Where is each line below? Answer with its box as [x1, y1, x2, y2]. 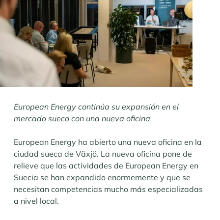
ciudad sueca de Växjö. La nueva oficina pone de [14, 149, 192, 159]
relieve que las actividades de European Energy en [14, 161, 198, 171]
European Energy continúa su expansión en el [14, 102, 179, 112]
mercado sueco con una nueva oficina [14, 113, 150, 124]
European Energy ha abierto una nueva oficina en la [14, 137, 202, 147]
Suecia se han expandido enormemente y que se [14, 172, 191, 183]
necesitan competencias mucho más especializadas [14, 184, 203, 194]
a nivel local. [14, 196, 59, 206]
